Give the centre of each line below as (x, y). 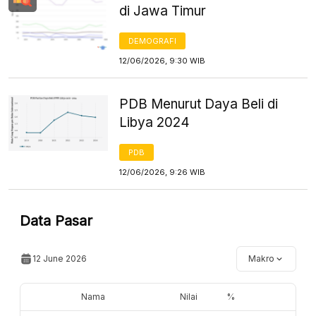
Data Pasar (56, 220)
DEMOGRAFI (153, 41)
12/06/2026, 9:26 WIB (163, 172)
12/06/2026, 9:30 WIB (163, 60)
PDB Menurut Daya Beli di (199, 104)
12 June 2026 (60, 258)
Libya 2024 (155, 122)
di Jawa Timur (163, 11)
